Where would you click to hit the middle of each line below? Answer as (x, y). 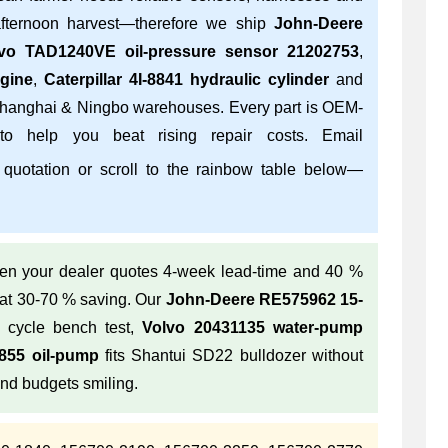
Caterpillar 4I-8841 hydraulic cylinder (186, 79)
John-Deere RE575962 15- (264, 299)
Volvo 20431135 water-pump (253, 327)
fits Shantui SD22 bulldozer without (231, 355)
